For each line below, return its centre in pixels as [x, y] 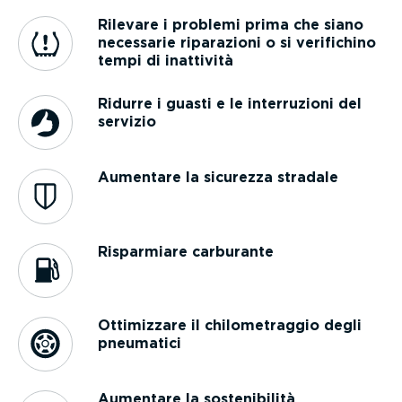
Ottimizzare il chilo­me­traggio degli [230, 325]
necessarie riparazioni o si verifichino [237, 43]
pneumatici [140, 343]
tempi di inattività [166, 61]
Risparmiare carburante [186, 251]
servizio [127, 122]
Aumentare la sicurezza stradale [218, 178]
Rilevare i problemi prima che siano [231, 25]
